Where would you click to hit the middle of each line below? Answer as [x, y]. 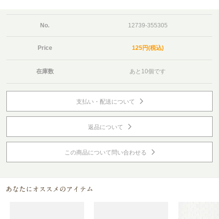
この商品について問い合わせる [105, 153]
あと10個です [148, 71]
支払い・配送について [105, 102]
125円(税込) [148, 48]
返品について [105, 127]
